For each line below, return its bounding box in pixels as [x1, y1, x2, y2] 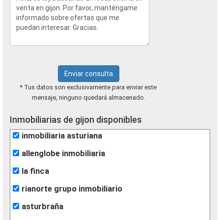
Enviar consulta [64, 70, 113, 78]
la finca [22, 166, 49, 176]
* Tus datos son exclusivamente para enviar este [20, 83, 157, 91]
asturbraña [22, 202, 63, 211]
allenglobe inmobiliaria [22, 149, 105, 158]
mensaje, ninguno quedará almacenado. [31, 94, 145, 101]
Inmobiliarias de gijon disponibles [10, 114, 142, 125]
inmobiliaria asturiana [22, 131, 102, 140]
